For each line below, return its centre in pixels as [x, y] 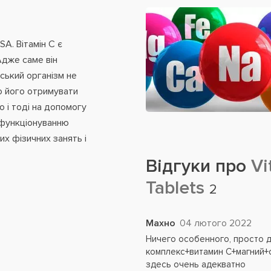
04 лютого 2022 [216, 223]
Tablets [178, 188]
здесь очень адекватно [196, 264]
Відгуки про [196, 166]
